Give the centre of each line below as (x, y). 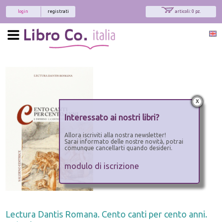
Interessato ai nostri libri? (111, 117)
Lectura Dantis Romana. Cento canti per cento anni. (107, 214)
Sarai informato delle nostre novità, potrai (124, 141)
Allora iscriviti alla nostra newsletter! (115, 135)
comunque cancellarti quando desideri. (118, 148)
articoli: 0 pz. (188, 11)
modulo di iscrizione (102, 166)
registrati (58, 11)
